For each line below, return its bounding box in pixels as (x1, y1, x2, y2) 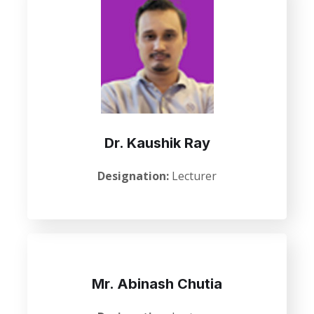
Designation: (97, 168, 169, 184)
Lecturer (169, 168, 217, 184)
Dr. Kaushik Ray (104, 135, 210, 151)
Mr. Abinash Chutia (92, 275, 222, 292)
